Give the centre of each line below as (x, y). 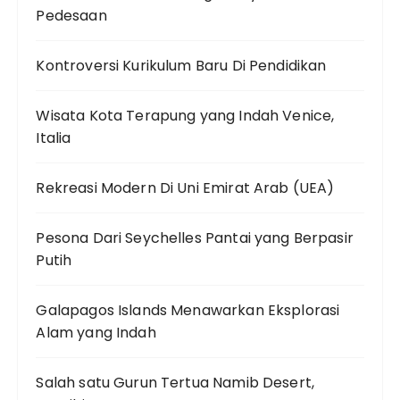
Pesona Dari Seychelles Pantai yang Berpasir (195, 237)
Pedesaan (71, 15)
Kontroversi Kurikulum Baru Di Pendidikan (181, 65)
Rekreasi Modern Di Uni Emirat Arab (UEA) (185, 187)
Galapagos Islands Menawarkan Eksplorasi (188, 310)
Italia (54, 137)
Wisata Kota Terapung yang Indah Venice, (185, 115)
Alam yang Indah (96, 332)
